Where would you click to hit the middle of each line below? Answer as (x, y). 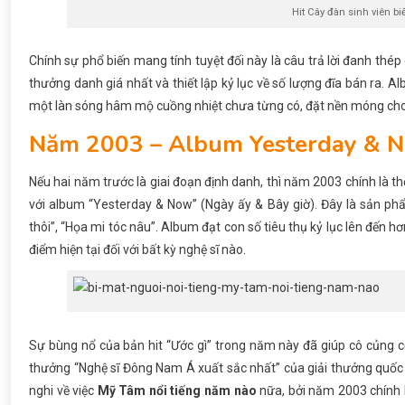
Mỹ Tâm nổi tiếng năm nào (177, 390)
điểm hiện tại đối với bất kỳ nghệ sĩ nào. (137, 250)
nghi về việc (63, 390)
